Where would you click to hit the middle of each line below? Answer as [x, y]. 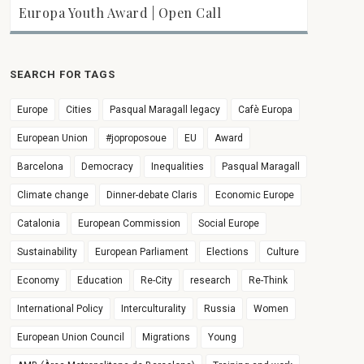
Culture [283, 252]
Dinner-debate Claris [152, 195]
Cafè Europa [266, 110]
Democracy [108, 167]
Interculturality [154, 309]
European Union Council [71, 337]
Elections [228, 252]
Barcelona [41, 167]
